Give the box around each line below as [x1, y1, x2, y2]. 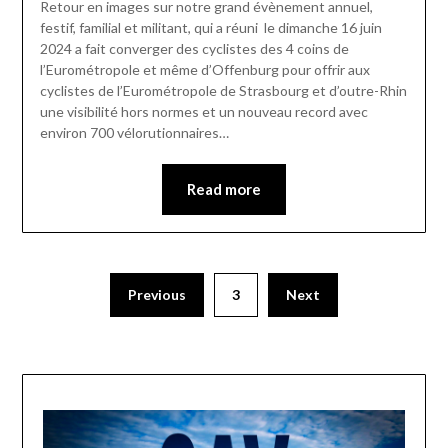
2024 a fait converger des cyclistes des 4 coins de [39, 40, 349, 58]
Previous [128, 285, 186, 303]
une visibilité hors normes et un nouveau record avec [39, 103, 368, 121]
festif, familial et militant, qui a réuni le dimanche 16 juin [39, 19, 382, 37]
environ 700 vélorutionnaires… [39, 124, 229, 142]
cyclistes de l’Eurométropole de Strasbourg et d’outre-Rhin [39, 82, 407, 100]
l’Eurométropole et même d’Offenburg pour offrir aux [39, 61, 370, 79]
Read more [187, 180, 261, 199]
